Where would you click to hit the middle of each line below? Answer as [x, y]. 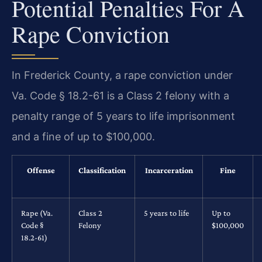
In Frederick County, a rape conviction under [122, 75]
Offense [41, 170]
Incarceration [169, 170]
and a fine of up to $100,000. [83, 137]
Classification [102, 170]
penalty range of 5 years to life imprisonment [123, 116]
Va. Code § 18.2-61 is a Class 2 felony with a [120, 96]
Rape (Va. [37, 213]
